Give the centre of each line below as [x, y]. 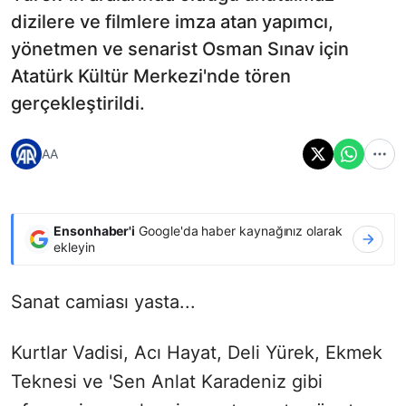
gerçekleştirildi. [78, 103]
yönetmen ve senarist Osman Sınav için [180, 48]
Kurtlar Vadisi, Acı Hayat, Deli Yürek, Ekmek [197, 352]
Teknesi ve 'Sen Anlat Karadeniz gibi [167, 381]
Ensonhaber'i [95, 230]
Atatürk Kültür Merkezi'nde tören [151, 76]
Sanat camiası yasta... [103, 301]
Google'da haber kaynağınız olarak [239, 230]
